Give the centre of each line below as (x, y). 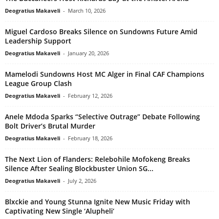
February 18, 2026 (90, 138)
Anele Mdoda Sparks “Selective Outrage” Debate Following (102, 117)
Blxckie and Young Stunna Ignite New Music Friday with (98, 202)
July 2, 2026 (82, 181)
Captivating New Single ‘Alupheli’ (60, 211)
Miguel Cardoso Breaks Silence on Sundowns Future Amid (101, 32)
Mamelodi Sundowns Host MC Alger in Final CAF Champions (105, 74)
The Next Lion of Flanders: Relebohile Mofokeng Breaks (98, 159)
